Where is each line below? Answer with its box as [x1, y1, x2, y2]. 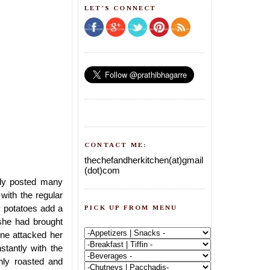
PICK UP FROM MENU [84, 203, 178, 211]
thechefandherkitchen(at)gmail [84, 154, 203, 165]
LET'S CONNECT [84, 4, 157, 11]
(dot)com [84, 165, 120, 175]
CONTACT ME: [84, 141, 148, 149]
